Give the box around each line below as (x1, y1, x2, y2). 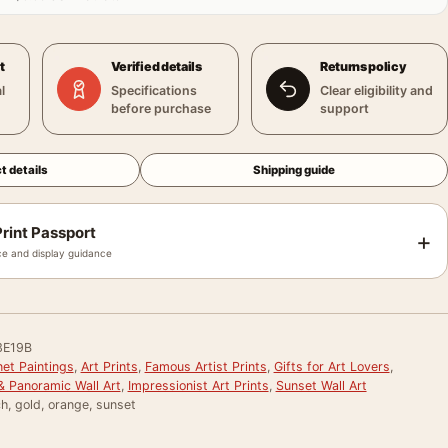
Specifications (110, 83, 197, 98)
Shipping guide (253, 163, 336, 177)
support (319, 101, 369, 116)
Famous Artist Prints (144, 359, 267, 374)
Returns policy (319, 59, 407, 74)
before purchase (110, 101, 211, 116)
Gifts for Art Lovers (273, 359, 390, 374)
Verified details (110, 59, 202, 74)
